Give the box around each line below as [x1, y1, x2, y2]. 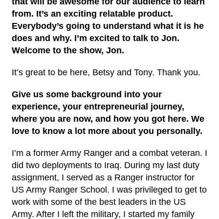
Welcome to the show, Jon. [12, 45, 124, 55]
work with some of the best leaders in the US [12, 197, 186, 207]
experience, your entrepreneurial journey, [12, 102, 184, 111]
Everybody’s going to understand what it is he [12, 21, 204, 31]
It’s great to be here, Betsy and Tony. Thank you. [12, 67, 200, 77]
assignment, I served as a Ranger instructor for [12, 173, 195, 182]
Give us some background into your [12, 89, 162, 99]
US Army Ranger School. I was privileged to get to [12, 185, 207, 195]
